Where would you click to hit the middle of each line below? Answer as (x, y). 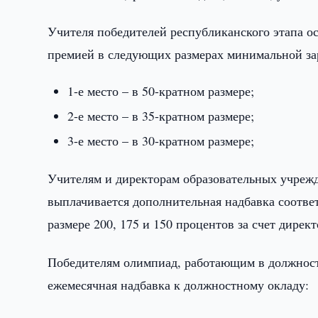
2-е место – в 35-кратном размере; (161, 116)
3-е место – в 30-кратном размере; (161, 141)
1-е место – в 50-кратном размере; (161, 91)
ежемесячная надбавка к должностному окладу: (179, 285)
